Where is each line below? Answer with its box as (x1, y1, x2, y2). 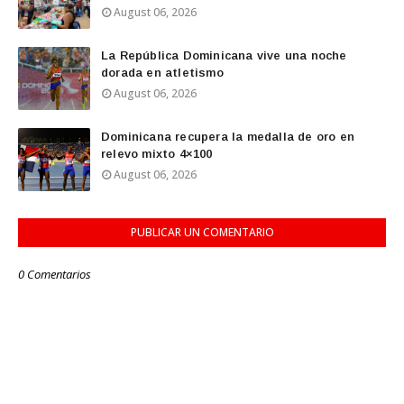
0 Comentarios (18, 266, 91, 282)
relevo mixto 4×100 (101, 147, 213, 161)
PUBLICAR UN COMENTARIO (130, 225, 274, 240)
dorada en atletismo (101, 66, 224, 79)
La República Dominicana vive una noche (101, 49, 347, 62)
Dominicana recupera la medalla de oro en (101, 130, 354, 143)
